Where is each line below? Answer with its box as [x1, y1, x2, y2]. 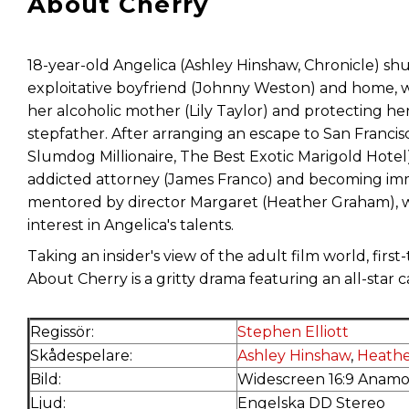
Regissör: [30, 323, 94, 341]
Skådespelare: [30, 347, 132, 365]
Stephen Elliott [237, 323, 349, 341]
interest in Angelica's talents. [27, 215, 234, 234]
